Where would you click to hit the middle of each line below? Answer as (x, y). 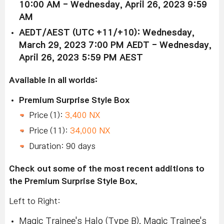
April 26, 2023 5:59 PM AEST (81, 58)
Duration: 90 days (62, 146)
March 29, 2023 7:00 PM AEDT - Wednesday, (115, 45)
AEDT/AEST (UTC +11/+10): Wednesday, (107, 33)
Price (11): (49, 131)
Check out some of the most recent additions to (107, 169)
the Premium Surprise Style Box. (73, 181)
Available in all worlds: (53, 80)
